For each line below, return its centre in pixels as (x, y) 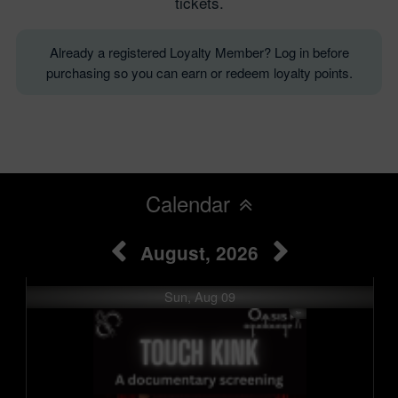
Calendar (188, 203)
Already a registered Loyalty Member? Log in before (199, 52)
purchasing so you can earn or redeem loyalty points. (199, 73)
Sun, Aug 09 (200, 296)
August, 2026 (199, 253)
